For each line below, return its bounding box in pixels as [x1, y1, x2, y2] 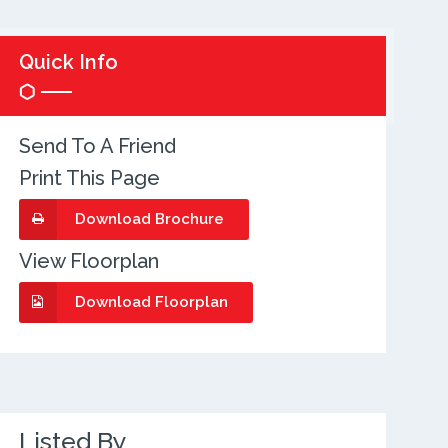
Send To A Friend [18, 134, 176, 159]
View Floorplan [18, 249, 159, 274]
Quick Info [18, 50, 118, 75]
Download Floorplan [74, 293, 228, 312]
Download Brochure [74, 210, 224, 229]
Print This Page [18, 166, 160, 191]
